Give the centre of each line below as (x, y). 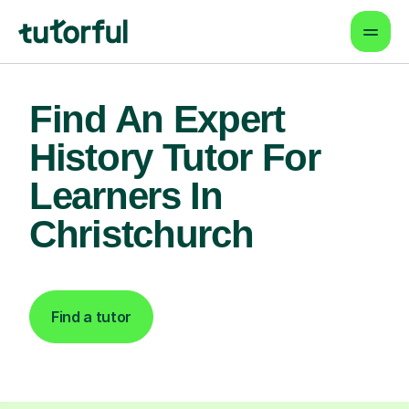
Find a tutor (92, 317)
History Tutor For (175, 157)
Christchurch (142, 234)
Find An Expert (157, 119)
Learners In (126, 196)
